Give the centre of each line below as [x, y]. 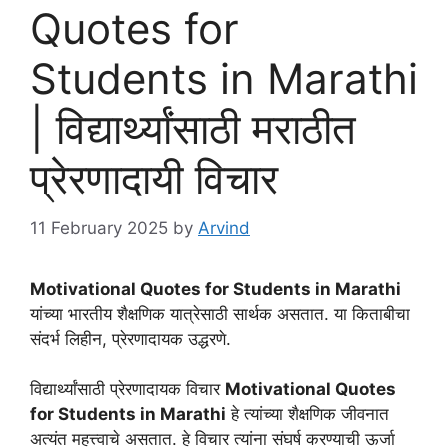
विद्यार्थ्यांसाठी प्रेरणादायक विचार [127, 389]
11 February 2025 [99, 227]
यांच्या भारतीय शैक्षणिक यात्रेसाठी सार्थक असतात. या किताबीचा [220, 313]
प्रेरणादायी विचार [154, 179]
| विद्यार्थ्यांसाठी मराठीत [193, 129]
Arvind [224, 227]
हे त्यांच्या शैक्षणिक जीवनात [307, 414]
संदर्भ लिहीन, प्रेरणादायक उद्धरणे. [130, 338]
